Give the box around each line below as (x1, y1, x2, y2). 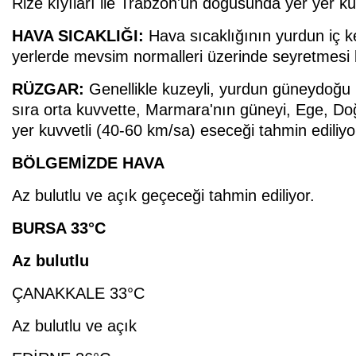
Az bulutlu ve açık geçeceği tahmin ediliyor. (12, 187, 315, 205)
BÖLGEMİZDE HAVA (12, 154, 164, 172)
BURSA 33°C (12, 219, 106, 238)
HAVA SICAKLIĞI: (12, 27, 144, 45)
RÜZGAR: (12, 80, 84, 99)
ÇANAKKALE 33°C (12, 284, 145, 303)
